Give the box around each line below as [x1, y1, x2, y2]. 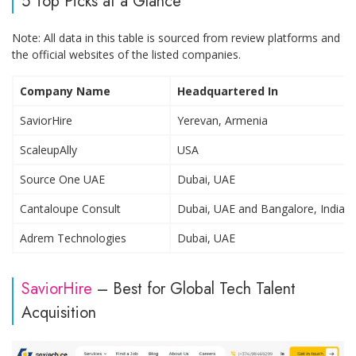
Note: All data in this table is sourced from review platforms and [12, 29, 340, 45]
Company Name [20, 83, 110, 99]
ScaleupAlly [20, 141, 77, 157]
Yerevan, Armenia [177, 112, 268, 128]
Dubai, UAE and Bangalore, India [177, 200, 345, 216]
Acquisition [21, 300, 96, 324]
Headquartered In [177, 83, 278, 99]
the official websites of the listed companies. [12, 46, 241, 62]
